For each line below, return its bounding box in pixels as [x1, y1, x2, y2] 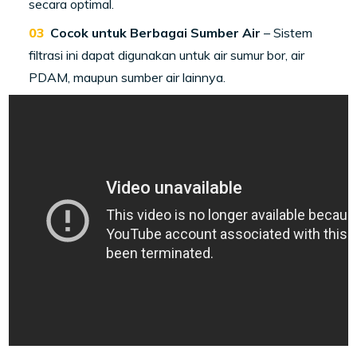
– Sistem [261, 25, 313, 41]
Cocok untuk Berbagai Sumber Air [50, 25, 261, 41]
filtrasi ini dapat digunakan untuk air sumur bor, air [29, 47, 305, 64]
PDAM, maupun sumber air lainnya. [29, 69, 226, 86]
